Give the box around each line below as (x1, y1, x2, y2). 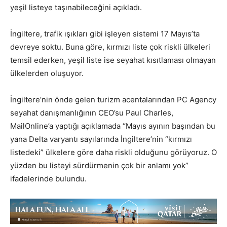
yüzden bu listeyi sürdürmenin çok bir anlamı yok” (10, 160, 188, 170)
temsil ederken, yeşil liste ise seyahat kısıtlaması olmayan (10, 55, 216, 65)
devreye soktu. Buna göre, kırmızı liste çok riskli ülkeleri (10, 42, 210, 52)
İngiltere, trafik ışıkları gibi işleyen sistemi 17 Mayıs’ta (10, 28, 200, 39)
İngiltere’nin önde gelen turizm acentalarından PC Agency (10, 94, 216, 104)
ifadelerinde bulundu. (10, 173, 87, 183)
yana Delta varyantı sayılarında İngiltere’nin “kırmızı (10, 134, 192, 144)
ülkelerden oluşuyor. (10, 68, 84, 78)
